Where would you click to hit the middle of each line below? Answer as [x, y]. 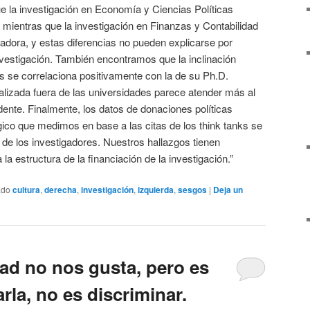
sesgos [192, 189]
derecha [61, 189]
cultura [26, 189]
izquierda [156, 189]
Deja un [228, 189]
